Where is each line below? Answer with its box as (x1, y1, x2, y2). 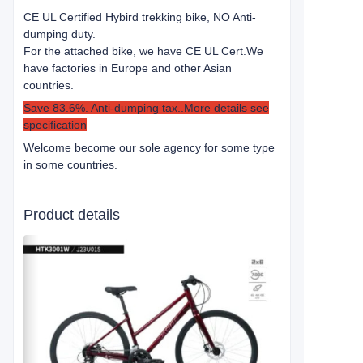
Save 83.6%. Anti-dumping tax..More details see (23, 101, 269, 114)
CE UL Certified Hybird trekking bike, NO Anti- (23, 11, 256, 23)
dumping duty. (23, 28, 96, 41)
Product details (23, 207, 120, 223)
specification (23, 118, 87, 131)
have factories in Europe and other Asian (23, 62, 232, 75)
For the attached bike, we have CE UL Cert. (23, 45, 246, 58)
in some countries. (23, 158, 117, 171)
